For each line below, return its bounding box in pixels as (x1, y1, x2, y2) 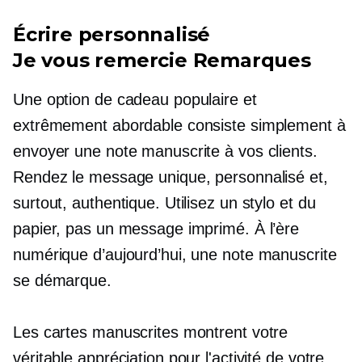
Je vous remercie (13, 48, 187, 72)
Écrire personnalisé (13, 23, 211, 46)
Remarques (187, 48, 311, 72)
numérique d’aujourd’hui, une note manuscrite (13, 246, 337, 263)
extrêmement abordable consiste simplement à (13, 116, 346, 134)
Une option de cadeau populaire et (13, 90, 257, 108)
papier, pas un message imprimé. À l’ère (13, 220, 300, 238)
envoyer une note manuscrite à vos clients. (13, 142, 318, 160)
